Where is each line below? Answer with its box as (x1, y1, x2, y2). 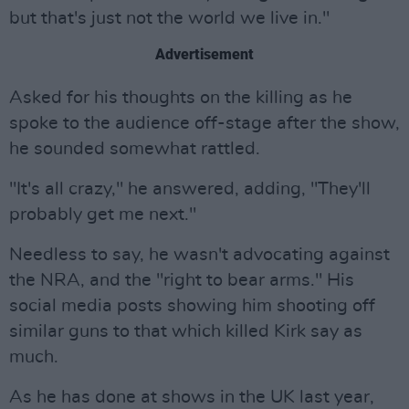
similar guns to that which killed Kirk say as (9, 322, 362, 341)
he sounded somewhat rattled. (9, 140, 260, 158)
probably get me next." (9, 205, 196, 224)
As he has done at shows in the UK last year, (9, 388, 374, 406)
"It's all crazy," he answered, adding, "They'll (9, 180, 371, 198)
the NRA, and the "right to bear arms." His (9, 271, 354, 289)
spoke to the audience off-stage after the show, (9, 114, 400, 132)
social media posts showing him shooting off (9, 297, 375, 315)
